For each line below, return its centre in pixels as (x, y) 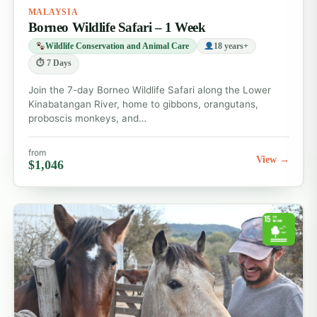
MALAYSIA (53, 12)
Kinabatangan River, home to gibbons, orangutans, (143, 104)
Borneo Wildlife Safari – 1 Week (117, 27)
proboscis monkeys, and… (87, 118)
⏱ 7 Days (53, 63)
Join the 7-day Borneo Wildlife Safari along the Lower (149, 90)
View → (272, 159)
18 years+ (231, 46)
